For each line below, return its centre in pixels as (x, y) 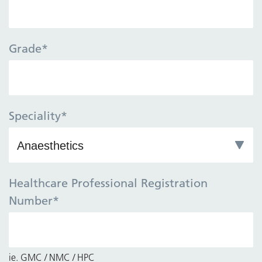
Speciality (35, 116)
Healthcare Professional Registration (108, 183)
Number (31, 200)
